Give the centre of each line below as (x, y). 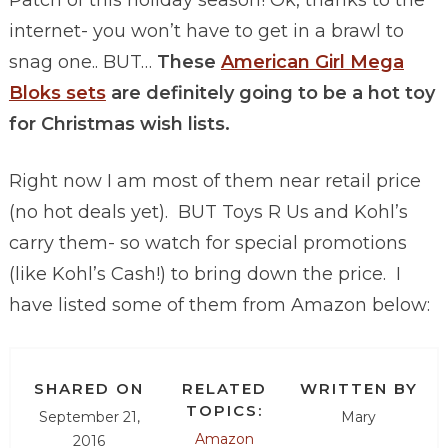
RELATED (224, 389)
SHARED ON (89, 389)
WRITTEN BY (358, 389)
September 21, (89, 417)
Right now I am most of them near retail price (214, 181)
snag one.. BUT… (82, 62)
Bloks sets (57, 93)
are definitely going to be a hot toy (270, 93)
